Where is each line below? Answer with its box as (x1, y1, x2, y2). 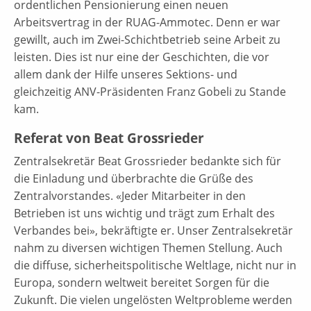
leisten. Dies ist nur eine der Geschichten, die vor (14, 49, 269, 65)
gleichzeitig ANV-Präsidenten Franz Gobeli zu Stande (14, 83, 286, 99)
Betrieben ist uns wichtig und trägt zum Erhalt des (14, 205, 275, 221)
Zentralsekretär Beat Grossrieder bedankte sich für (14, 153, 281, 169)
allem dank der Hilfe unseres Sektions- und (14, 66, 237, 82)
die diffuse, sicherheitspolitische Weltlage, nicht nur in (14, 257, 296, 273)
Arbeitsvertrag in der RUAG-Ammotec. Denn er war (14, 14, 280, 30)
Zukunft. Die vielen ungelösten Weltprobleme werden (14, 292, 292, 308)
